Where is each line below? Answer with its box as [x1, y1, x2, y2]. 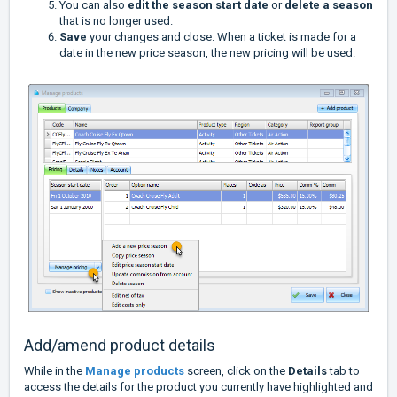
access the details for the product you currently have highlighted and [24, 380, 373, 394]
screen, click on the [184, 364, 288, 378]
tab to [330, 364, 360, 378]
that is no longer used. [59, 14, 175, 28]
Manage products [85, 364, 184, 378]
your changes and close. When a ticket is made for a [90, 30, 356, 44]
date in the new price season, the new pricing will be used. [59, 46, 355, 60]
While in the [24, 364, 85, 378]
